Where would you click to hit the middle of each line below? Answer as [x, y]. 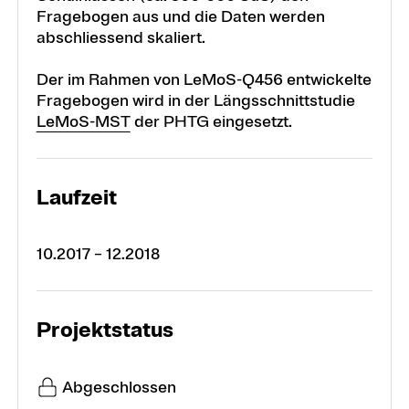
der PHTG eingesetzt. [211, 122]
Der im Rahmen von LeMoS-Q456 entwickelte [204, 80]
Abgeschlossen [120, 387]
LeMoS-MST [83, 122]
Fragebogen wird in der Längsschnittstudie [195, 101]
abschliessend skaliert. [121, 38]
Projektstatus [105, 330]
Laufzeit [76, 198]
